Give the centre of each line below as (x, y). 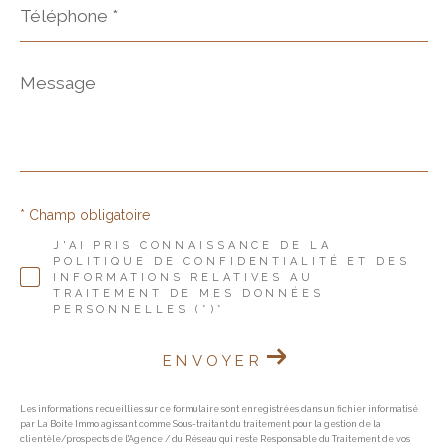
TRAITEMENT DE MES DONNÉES (188, 294)
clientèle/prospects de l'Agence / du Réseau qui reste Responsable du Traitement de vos (215, 438)
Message (50, 78)
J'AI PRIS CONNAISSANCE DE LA (192, 246)
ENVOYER (212, 360)
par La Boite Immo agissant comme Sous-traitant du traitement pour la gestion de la (200, 423)
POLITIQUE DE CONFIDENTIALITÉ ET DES (231, 262)
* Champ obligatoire (85, 215)
